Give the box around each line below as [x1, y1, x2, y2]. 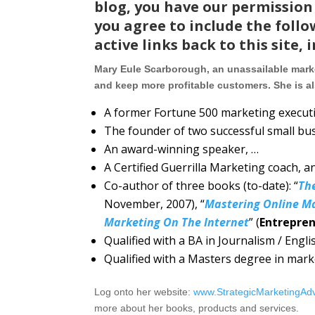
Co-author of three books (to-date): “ [104, 177, 299, 193]
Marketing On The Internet [104, 214, 250, 230]
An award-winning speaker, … [104, 141, 259, 157]
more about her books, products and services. [94, 302, 300, 314]
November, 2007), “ [104, 195, 205, 212]
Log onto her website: [94, 285, 194, 297]
